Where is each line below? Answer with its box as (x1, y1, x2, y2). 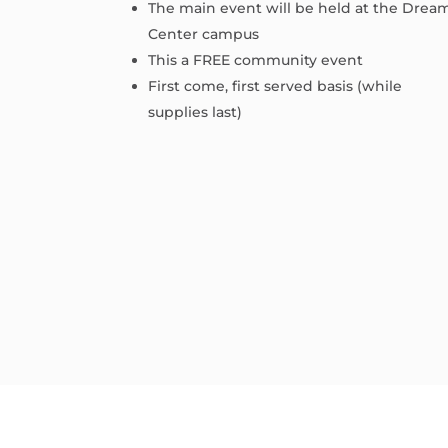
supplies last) (148, 103, 243, 122)
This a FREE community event (148, 51, 364, 70)
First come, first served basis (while (148, 77, 403, 96)
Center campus (148, 25, 260, 44)
